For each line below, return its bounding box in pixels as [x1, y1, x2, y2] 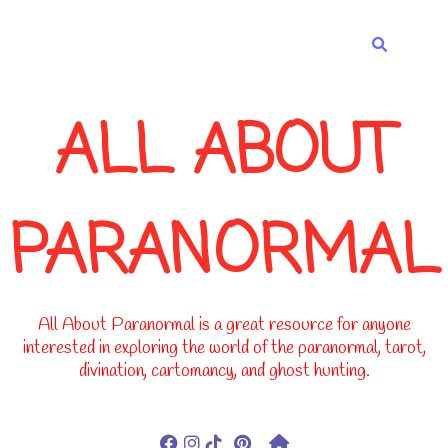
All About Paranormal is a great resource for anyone [37, 313, 411, 337]
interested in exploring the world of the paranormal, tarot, [22, 336, 426, 360]
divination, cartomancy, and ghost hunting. [78, 359, 370, 383]
